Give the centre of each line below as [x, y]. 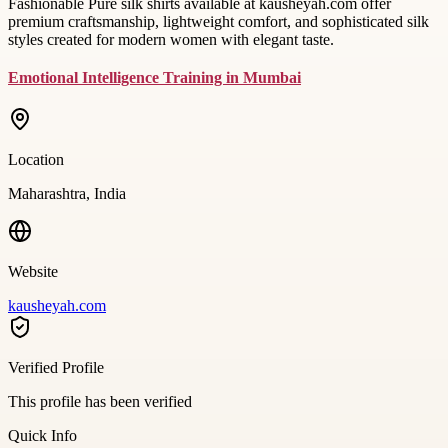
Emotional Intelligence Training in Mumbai [154, 77]
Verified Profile [56, 367]
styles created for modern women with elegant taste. [171, 39]
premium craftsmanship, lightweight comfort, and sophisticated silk [218, 21]
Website [33, 271]
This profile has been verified [100, 401]
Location [36, 159]
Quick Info [42, 435]
